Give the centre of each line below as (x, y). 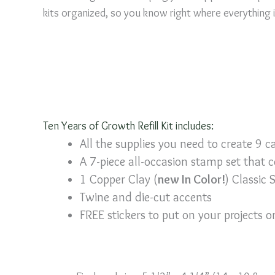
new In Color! (192, 179)
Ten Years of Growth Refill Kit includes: (128, 126)
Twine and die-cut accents (146, 197)
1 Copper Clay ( (119, 179)
